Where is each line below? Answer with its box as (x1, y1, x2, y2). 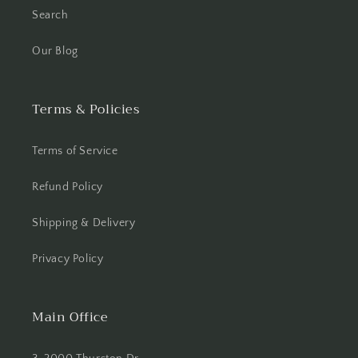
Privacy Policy (32, 253, 104, 266)
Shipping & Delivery (32, 217, 136, 230)
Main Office (32, 306, 109, 329)
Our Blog (32, 45, 78, 58)
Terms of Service (32, 145, 118, 158)
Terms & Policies (32, 98, 140, 121)
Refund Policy (32, 181, 103, 194)
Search (32, 9, 69, 22)
